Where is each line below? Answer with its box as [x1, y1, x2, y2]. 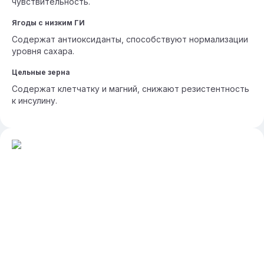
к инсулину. [12, 95, 57, 105]
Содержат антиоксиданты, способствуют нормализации [12, 34, 248, 44]
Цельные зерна [12, 68, 70, 77]
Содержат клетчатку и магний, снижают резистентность [12, 84, 249, 94]
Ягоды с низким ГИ [12, 18, 85, 27]
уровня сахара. [12, 46, 74, 56]
